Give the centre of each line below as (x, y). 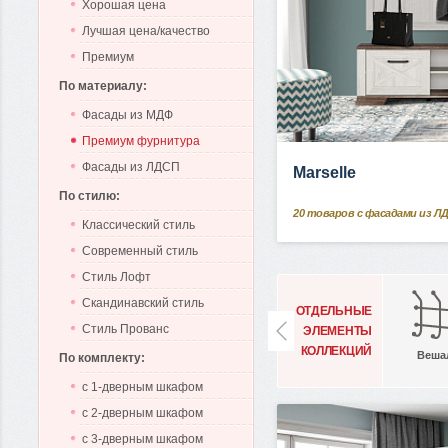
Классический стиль (138, 225)
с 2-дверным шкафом (142, 413)
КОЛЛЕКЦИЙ (336, 350)
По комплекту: (102, 358)
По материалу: (103, 86)
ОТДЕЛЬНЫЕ (333, 310)
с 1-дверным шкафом (142, 387)
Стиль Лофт (116, 277)
